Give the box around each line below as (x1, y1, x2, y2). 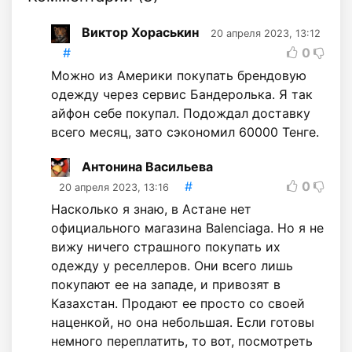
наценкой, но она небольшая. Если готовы (51, 314, 314, 331)
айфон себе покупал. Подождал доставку (51, 104, 310, 121)
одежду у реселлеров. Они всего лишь (51, 258, 293, 274)
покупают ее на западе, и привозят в (51, 277, 280, 293)
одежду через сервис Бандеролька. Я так (51, 86, 313, 102)
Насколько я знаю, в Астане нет (51, 201, 251, 218)
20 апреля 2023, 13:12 (211, 27, 321, 39)
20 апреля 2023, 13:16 (59, 181, 169, 194)
